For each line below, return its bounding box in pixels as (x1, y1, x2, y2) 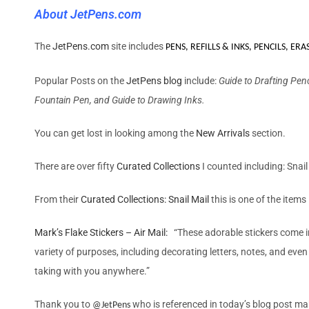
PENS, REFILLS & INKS (166, 41, 249, 52)
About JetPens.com (34, 6, 141, 21)
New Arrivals (196, 127, 250, 139)
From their (34, 193, 81, 205)
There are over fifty (34, 160, 117, 172)
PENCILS (252, 41, 286, 52)
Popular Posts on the (34, 74, 126, 86)
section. (250, 127, 286, 139)
